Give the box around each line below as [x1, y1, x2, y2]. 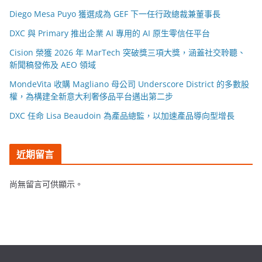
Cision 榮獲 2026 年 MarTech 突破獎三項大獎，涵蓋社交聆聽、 [9, 47, 246, 58]
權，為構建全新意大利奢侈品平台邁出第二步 [9, 91, 173, 102]
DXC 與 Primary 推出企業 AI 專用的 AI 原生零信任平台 [9, 27, 210, 39]
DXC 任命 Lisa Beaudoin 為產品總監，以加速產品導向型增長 [9, 110, 235, 122]
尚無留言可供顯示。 [9, 178, 83, 190]
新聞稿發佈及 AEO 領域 [9, 59, 96, 71]
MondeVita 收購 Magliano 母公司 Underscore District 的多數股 [9, 78, 249, 90]
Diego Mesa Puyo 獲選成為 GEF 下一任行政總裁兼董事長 [9, 8, 220, 20]
